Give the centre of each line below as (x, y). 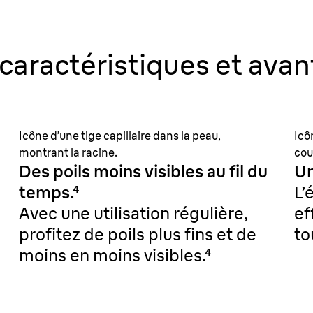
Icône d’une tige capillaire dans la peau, (119, 136)
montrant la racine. (68, 152)
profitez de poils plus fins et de (137, 234)
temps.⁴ (49, 192)
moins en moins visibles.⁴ (115, 255)
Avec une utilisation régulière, (133, 213)
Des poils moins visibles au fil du (143, 171)
